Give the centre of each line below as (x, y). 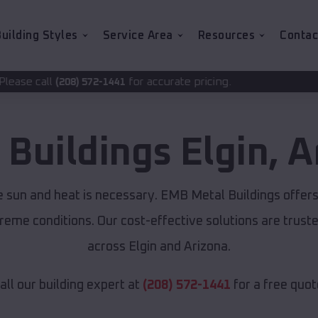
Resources (226, 35)
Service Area (138, 35)
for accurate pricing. (77, 82)
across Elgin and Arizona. (159, 247)
